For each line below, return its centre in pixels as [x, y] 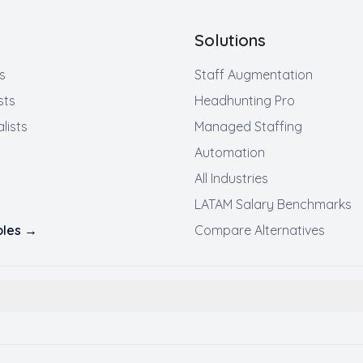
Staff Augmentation [254, 75]
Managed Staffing [248, 126]
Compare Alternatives [260, 230]
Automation [230, 152]
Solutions [230, 40]
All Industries [231, 178]
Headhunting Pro [245, 100]
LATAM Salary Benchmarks [273, 204]
